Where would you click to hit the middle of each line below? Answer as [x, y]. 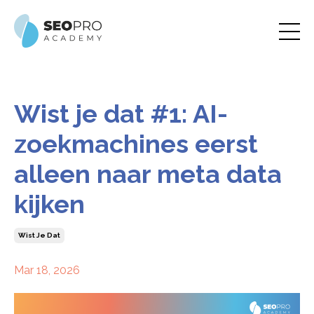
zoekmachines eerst [136, 143]
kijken [49, 204]
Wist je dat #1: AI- [121, 113]
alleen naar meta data [148, 173]
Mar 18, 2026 [47, 270]
